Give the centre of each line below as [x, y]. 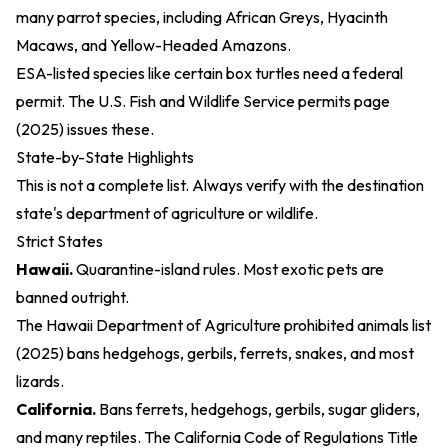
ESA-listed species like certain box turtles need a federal [209, 73]
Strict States [59, 241]
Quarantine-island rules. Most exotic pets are [228, 269]
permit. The [57, 101]
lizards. [40, 381]
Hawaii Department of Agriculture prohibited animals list [238, 325]
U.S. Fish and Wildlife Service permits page [244, 101]
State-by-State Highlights [105, 157]
